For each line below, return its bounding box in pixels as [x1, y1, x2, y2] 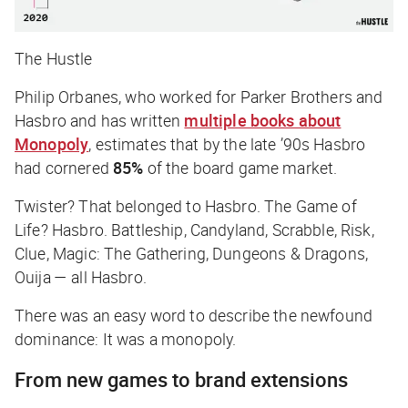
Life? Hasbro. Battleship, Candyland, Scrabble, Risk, [15, 219, 374, 241]
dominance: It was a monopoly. [15, 328, 237, 351]
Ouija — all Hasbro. [15, 266, 147, 289]
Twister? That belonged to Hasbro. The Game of [15, 195, 357, 218]
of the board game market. [143, 157, 338, 179]
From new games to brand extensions [15, 366, 348, 393]
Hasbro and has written [15, 109, 185, 132]
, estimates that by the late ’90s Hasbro [88, 133, 366, 156]
